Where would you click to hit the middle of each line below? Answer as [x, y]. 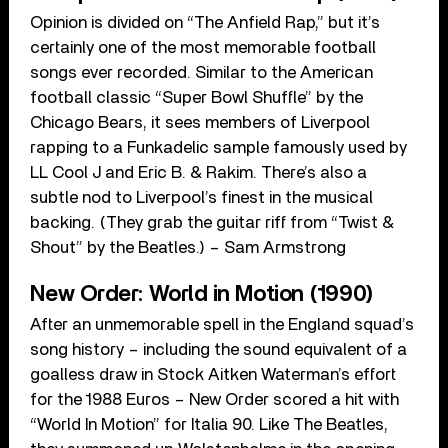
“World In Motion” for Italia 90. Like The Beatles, [209, 425]
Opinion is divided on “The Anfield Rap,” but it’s [205, 23]
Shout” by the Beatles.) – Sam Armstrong [188, 248]
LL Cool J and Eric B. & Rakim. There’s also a [199, 173]
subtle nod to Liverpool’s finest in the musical [202, 198]
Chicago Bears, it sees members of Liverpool [200, 123]
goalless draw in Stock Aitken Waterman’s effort [213, 375]
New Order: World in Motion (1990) [202, 294]
